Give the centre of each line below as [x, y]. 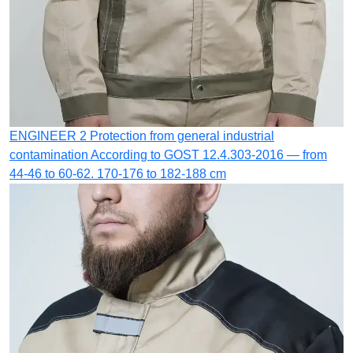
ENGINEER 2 [48, 136]
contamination [49, 154]
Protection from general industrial [182, 136]
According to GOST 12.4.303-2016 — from [209, 154]
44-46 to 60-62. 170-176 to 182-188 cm [118, 173]
